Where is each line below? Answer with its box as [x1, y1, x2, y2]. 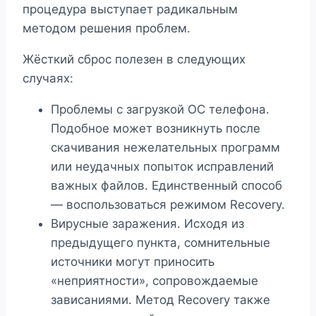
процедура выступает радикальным [23, 2, 238, 17]
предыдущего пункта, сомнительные [51, 236, 270, 250]
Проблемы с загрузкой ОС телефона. [51, 102, 269, 117]
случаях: [23, 71, 73, 86]
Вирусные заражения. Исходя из [51, 217, 244, 231]
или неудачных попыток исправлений [51, 159, 274, 174]
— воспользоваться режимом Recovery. [51, 197, 285, 212]
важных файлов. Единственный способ [51, 178, 282, 193]
